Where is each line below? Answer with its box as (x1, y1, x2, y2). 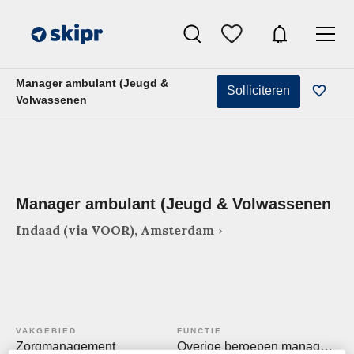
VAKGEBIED (16, 326, 77, 335)
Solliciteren (227, 84, 290, 97)
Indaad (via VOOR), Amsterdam (16, 222, 214, 238)
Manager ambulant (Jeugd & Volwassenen (16, 195, 331, 213)
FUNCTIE (177, 326, 222, 335)
